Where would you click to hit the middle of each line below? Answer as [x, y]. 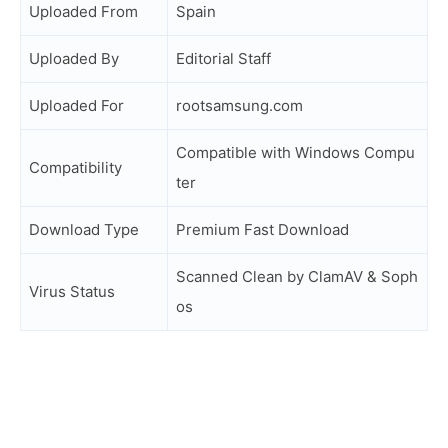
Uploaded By [74, 58]
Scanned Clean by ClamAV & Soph [297, 276]
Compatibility [75, 167]
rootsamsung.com [239, 105]
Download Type [84, 229]
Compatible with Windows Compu [295, 152]
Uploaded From [83, 11]
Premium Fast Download [262, 229]
